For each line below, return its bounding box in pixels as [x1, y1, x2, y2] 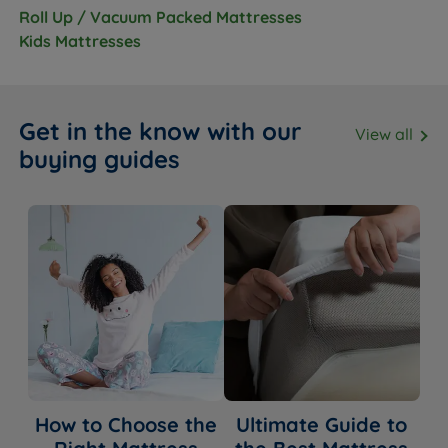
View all [354, 123, 417, 144]
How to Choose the [35, 411, 218, 437]
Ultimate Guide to [236, 411, 408, 437]
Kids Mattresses [19, 30, 142, 51]
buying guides [19, 143, 181, 174]
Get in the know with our [19, 115, 302, 146]
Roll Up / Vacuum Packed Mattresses [19, 6, 303, 27]
